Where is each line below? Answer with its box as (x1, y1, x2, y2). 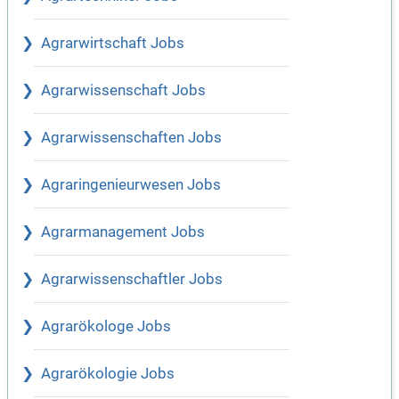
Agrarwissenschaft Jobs (41, 82, 206, 100)
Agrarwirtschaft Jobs (41, 35, 184, 53)
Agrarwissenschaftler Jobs (41, 271, 223, 289)
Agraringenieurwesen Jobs (41, 176, 221, 194)
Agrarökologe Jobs (41, 318, 171, 336)
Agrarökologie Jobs (41, 365, 175, 383)
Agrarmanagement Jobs (41, 224, 205, 241)
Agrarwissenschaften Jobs (41, 129, 222, 147)
